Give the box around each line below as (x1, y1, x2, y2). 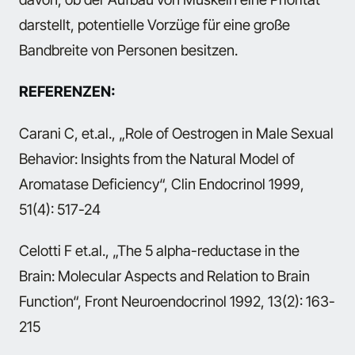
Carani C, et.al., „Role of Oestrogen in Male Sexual (19, 124, 334, 142)
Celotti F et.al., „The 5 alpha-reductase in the (19, 241, 300, 259)
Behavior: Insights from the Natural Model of (19, 149, 295, 167)
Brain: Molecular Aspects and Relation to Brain (19, 266, 310, 284)
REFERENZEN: (19, 82, 116, 101)
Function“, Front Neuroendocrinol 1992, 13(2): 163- (19, 292, 335, 310)
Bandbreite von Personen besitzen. (19, 40, 238, 59)
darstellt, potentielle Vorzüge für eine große (19, 15, 290, 33)
